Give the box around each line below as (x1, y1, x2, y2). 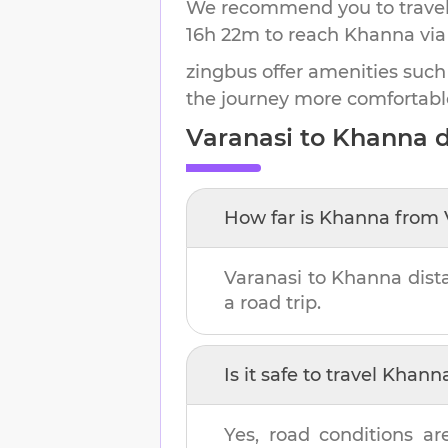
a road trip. (224, 291, 321, 314)
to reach (260, 23, 344, 46)
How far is (224, 206, 319, 229)
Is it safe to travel (224, 363, 382, 386)
